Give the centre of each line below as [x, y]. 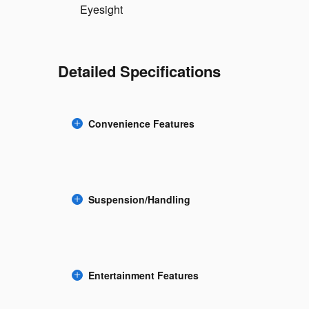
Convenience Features [141, 123]
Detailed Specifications [139, 71]
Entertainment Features [143, 275]
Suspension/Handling [139, 199]
